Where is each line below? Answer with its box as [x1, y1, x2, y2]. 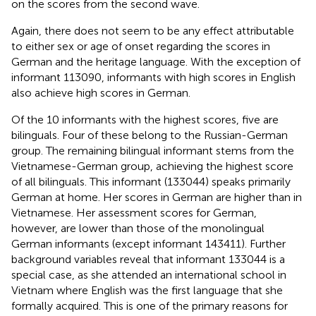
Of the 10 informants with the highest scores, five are [11, 112, 279, 126]
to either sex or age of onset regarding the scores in [11, 39, 270, 53]
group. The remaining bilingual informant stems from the [11, 143, 294, 157]
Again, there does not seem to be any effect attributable [11, 23, 294, 37]
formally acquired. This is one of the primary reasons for [11, 298, 288, 312]
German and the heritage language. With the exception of [11, 54, 300, 68]
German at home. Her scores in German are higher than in [11, 190, 302, 204]
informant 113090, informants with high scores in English [11, 70, 296, 84]
